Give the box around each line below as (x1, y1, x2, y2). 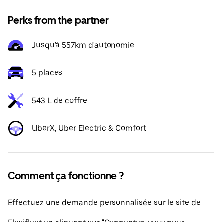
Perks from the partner (8, 14, 109, 26)
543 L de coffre (32, 96, 87, 105)
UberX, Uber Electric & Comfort (32, 123, 146, 133)
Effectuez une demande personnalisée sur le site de (8, 198, 201, 207)
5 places (32, 68, 62, 77)
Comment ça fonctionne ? (8, 170, 124, 182)
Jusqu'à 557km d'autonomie (32, 40, 134, 50)
